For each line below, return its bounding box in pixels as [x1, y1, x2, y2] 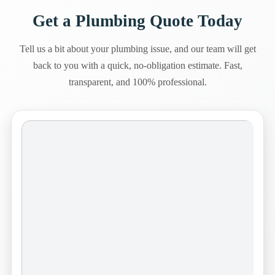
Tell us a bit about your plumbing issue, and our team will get [19, 43, 256, 54]
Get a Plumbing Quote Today [33, 11, 242, 30]
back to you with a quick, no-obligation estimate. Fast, [33, 60, 242, 71]
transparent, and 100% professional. [68, 76, 207, 87]
